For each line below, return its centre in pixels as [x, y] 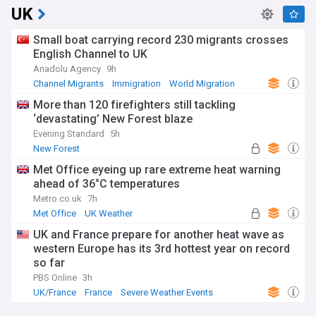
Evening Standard [69, 134]
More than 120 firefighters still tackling [134, 105]
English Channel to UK [90, 54]
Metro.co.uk [57, 199]
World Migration [202, 84]
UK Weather [109, 213]
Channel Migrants [68, 84]
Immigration [136, 84]
